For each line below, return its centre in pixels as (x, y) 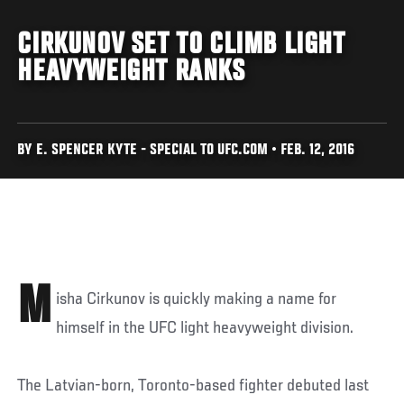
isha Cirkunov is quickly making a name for (197, 299)
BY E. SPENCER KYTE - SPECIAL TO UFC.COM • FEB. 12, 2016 (186, 151)
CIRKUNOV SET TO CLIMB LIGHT (181, 46)
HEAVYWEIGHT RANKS (131, 73)
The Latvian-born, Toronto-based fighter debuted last (193, 386)
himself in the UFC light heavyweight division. (205, 328)
